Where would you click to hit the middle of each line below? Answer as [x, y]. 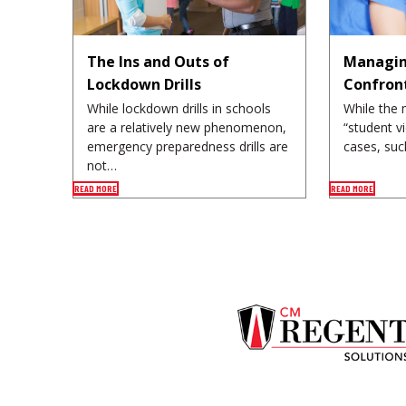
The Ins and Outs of [158, 62]
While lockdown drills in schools [179, 109]
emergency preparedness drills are [187, 147]
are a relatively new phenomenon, [186, 128]
